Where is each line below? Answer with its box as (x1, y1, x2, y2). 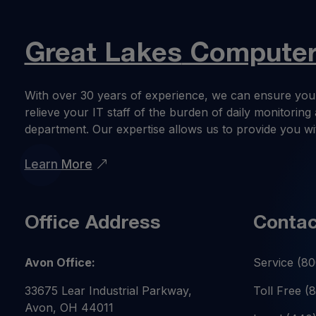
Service (253, 255, 297, 270)
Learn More (24, 157, 92, 172)
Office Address (24, 215, 161, 233)
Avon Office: (24, 255, 95, 270)
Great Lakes (24, 42, 182, 68)
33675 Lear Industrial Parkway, (24, 284, 192, 298)
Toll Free (253, 284, 305, 298)
